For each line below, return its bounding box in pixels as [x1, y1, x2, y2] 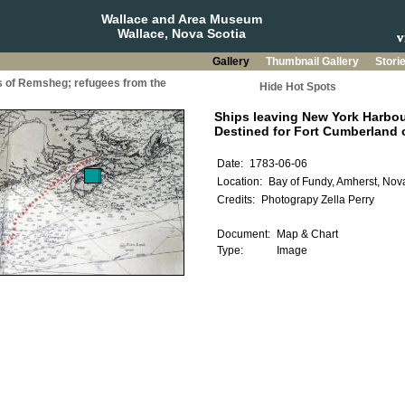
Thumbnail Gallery [265, 55, 362, 68]
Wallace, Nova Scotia [117, 26, 246, 41]
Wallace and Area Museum [100, 12, 262, 26]
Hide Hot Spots [259, 80, 336, 93]
